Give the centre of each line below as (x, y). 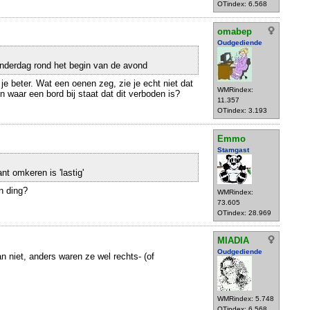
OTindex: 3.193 (242, 111)
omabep (235, 32)
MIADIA (233, 240)
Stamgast (233, 149)
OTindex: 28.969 (244, 212)
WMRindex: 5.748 (246, 298)
